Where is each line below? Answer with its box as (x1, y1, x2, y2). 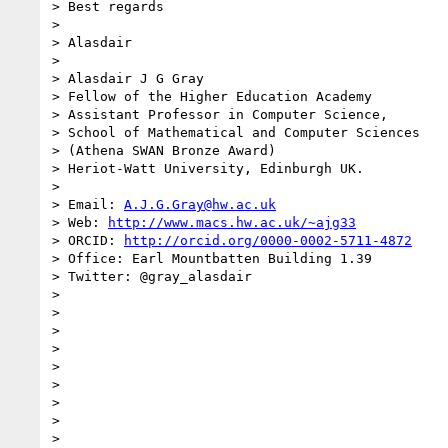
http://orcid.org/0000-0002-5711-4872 (124, 232, 412, 248)
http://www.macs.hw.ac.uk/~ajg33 (108, 214, 356, 230)
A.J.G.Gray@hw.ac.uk (124, 196, 276, 212)
